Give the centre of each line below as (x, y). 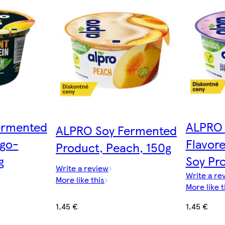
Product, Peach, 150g (114, 147)
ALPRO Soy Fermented (116, 130)
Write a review (82, 168)
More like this (80, 180)
